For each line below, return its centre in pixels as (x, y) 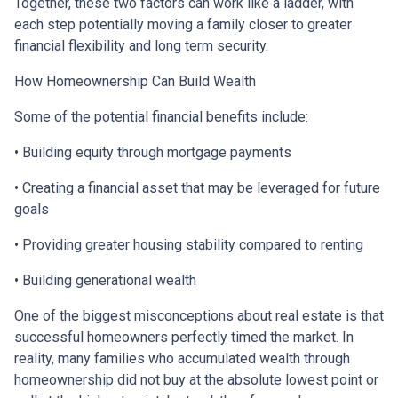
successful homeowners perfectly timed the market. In (184, 337)
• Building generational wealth (105, 280)
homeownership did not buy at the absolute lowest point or (196, 379)
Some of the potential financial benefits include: (161, 116)
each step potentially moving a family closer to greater (183, 24)
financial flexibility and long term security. (141, 45)
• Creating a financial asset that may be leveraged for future (197, 187)
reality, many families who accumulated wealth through (182, 358)
